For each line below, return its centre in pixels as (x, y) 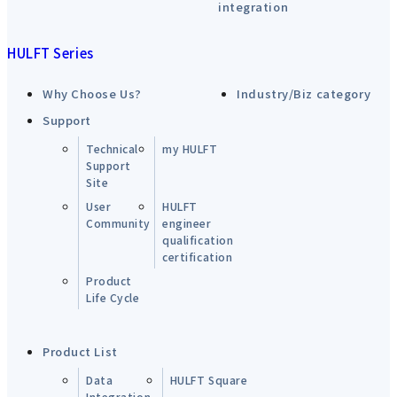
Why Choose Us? (92, 94)
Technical (113, 149)
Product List (80, 352)
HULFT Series (51, 53)
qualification (198, 240)
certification (198, 257)
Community (119, 223)
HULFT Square (209, 380)
